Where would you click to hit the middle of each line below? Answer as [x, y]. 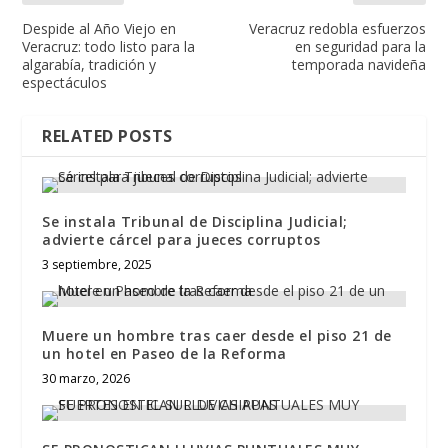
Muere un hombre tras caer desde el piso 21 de [217, 335]
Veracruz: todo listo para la [109, 46]
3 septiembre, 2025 [97, 264]
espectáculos [65, 82]
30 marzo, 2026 [86, 378]
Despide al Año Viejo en [99, 28]
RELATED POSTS [107, 135]
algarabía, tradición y [89, 64]
